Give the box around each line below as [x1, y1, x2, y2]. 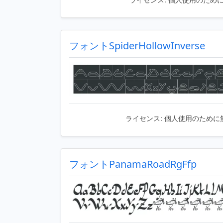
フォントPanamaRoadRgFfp [69, 157, 197, 171]
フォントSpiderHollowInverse [69, 38, 205, 52]
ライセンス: [125, 113, 162, 123]
